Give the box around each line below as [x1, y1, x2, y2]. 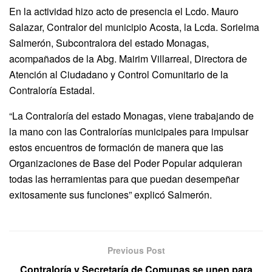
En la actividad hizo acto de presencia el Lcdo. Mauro [9, 4, 239, 18]
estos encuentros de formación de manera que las [9, 140, 223, 154]
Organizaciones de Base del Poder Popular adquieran [9, 155, 242, 170]
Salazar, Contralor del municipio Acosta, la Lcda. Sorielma [9, 19, 259, 34]
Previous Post [107, 243, 165, 256]
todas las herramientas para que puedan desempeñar [9, 171, 239, 186]
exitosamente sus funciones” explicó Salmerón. [9, 187, 212, 202]
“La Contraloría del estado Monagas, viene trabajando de [9, 108, 254, 123]
